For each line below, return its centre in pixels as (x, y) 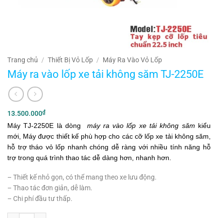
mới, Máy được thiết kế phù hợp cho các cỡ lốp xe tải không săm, (109, 136)
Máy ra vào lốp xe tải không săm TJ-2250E (106, 74)
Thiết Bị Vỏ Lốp (71, 60)
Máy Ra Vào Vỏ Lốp (133, 60)
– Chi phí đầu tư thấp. (40, 198)
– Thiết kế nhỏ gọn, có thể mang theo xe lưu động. (82, 177)
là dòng (72, 125)
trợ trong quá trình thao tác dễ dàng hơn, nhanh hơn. (89, 157)
